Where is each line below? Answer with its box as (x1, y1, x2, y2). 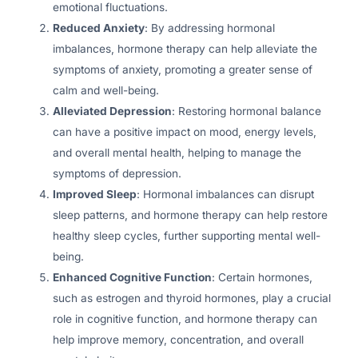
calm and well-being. (53, 83, 160, 97)
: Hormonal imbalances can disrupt (137, 187, 315, 201)
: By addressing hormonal (145, 21, 276, 34)
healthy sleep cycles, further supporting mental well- (53, 229, 321, 242)
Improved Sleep (53, 187, 137, 201)
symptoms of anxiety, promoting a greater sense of (53, 62, 313, 76)
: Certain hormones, (212, 270, 313, 284)
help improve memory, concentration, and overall (53, 332, 304, 346)
